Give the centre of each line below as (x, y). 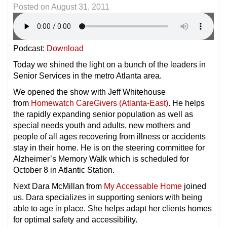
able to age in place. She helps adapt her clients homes (112, 209)
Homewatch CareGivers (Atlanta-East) (100, 103)
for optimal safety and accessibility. (75, 220)
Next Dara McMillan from (59, 186)
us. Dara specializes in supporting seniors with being (108, 197)
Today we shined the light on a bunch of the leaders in (109, 65)
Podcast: (30, 48)
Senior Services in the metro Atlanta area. (87, 76)
